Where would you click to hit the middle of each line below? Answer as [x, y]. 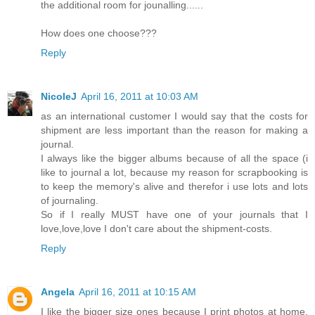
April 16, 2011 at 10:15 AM [137, 291]
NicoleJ [59, 96]
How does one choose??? [99, 33]
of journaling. [70, 200]
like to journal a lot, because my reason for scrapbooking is [174, 172]
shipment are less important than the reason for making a [174, 130]
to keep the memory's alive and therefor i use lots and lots [174, 186]
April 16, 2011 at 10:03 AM [140, 96]
